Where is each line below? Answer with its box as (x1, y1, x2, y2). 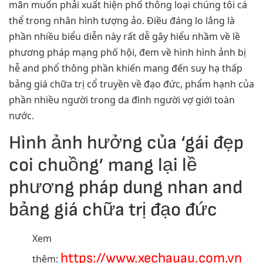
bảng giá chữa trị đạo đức (9, 198, 217, 222)
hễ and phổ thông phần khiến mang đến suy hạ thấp (9, 61, 242, 75)
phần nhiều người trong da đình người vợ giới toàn (9, 93, 235, 106)
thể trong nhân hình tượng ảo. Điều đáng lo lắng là (9, 14, 235, 27)
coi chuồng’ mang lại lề (9, 154, 197, 177)
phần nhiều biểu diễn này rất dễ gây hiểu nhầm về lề (9, 29, 240, 43)
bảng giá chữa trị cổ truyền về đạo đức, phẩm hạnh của (9, 77, 254, 90)
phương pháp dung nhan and (9, 176, 242, 200)
